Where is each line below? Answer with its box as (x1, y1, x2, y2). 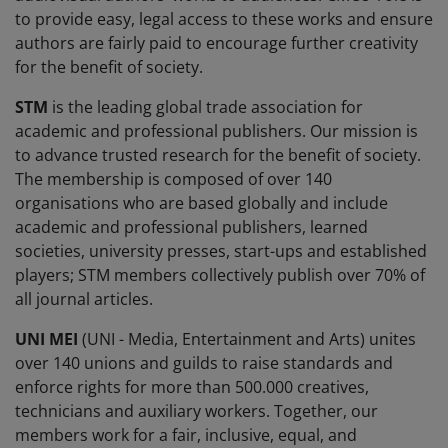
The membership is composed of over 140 (15, 168, 332, 191)
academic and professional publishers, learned (15, 216, 368, 239)
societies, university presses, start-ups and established (15, 240, 427, 263)
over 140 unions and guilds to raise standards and (15, 352, 393, 375)
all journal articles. (15, 288, 153, 311)
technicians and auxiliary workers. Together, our (15, 400, 378, 423)
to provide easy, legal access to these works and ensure (15, 8, 433, 31)
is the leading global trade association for (52, 96, 363, 119)
